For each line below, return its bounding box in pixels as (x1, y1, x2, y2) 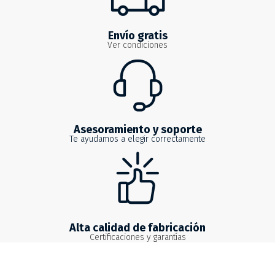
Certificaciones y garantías (89, 231, 186, 242)
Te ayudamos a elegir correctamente (69, 133, 206, 144)
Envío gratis (107, 28, 168, 42)
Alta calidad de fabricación (69, 220, 206, 234)
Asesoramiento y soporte (73, 122, 202, 136)
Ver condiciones (107, 39, 168, 50)
